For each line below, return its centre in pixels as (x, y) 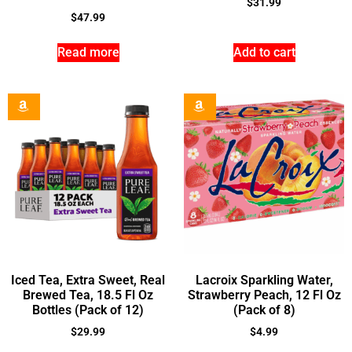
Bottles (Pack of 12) (88, 310)
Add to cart (264, 52)
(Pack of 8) (264, 310)
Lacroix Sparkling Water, (264, 280)
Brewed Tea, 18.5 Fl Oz (88, 295)
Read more (88, 52)
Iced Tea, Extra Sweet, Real (88, 280)
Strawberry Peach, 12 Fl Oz (264, 295)
